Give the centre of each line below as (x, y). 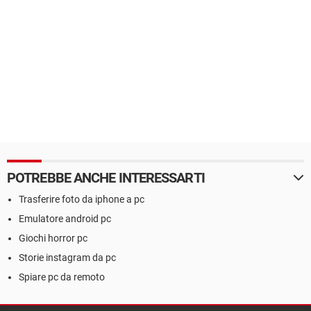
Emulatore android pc (65, 219)
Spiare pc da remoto (62, 277)
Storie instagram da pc (67, 258)
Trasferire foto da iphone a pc (82, 199)
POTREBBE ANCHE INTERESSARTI (106, 178)
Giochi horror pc (53, 238)
